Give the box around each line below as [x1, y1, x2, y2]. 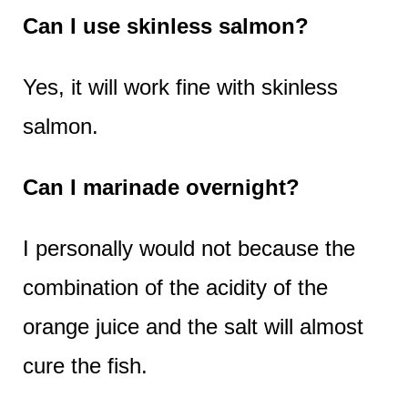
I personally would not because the [22, 235, 355, 260]
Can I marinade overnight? [22, 174, 300, 199]
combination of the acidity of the [22, 274, 328, 300]
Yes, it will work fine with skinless [22, 74, 338, 99]
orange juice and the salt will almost [22, 313, 363, 339]
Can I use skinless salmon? [22, 13, 309, 38]
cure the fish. [22, 352, 148, 378]
